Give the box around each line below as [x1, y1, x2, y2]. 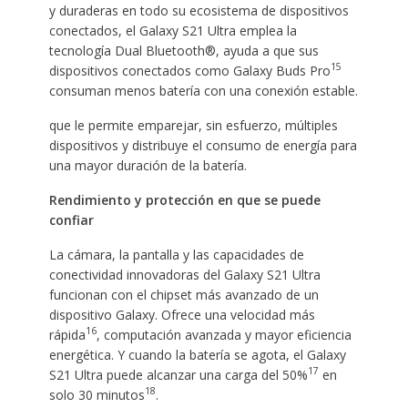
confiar [48, 210, 94, 229]
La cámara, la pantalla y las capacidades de [48, 245, 304, 263]
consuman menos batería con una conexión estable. [48, 81, 358, 99]
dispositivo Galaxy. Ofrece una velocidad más [48, 305, 315, 323]
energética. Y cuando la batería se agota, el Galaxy [48, 345, 346, 363]
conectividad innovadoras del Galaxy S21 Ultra [48, 265, 321, 283]
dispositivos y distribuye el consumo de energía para [48, 136, 357, 154]
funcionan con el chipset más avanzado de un [48, 285, 319, 303]
